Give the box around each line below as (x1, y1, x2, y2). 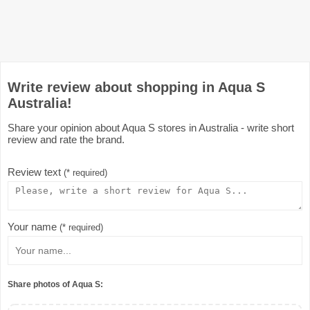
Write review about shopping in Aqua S (8, 80, 265, 95)
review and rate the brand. (8, 134, 125, 145)
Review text (8, 166, 64, 178)
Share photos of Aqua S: (8, 279, 103, 289)
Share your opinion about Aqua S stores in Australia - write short (8, 122, 294, 134)
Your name (8, 221, 60, 232)
